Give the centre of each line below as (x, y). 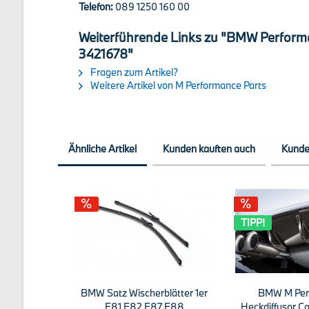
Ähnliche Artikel (102, 149)
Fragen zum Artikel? (133, 72)
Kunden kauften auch (209, 149)
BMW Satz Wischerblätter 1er (144, 293)
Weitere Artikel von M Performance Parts (177, 85)
